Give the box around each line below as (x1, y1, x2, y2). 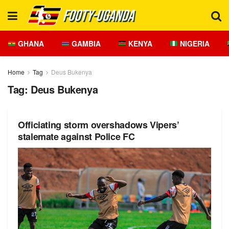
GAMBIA (69, 38, 101, 49)
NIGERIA (177, 38, 210, 49)
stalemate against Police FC (18, 130, 135, 143)
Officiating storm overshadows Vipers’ (18, 118, 179, 131)
